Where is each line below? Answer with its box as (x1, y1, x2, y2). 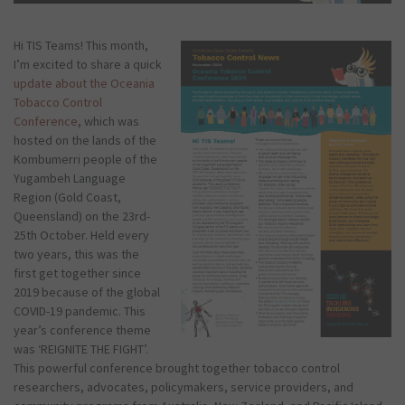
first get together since (14, 264, 141, 281)
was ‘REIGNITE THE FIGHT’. (14, 340, 148, 357)
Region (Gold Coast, (14, 188, 121, 205)
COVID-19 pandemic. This (14, 302, 146, 319)
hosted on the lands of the (14, 131, 156, 148)
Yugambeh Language (14, 169, 126, 186)
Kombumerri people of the (14, 150, 157, 167)
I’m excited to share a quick (14, 55, 162, 72)
